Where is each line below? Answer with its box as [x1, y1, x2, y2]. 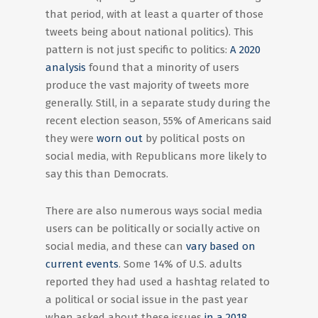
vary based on [186, 240, 256, 253]
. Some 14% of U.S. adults [119, 258, 242, 270]
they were [45, 132, 97, 145]
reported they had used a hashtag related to [45, 275, 270, 288]
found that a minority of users [86, 61, 239, 74]
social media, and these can [45, 240, 186, 253]
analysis [45, 61, 86, 74]
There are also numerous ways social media [45, 204, 263, 217]
